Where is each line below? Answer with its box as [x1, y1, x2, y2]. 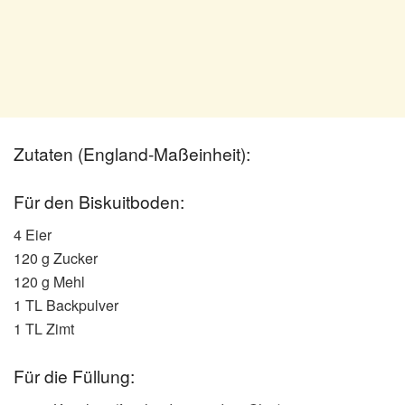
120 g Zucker [14, 247, 98, 268]
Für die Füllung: [14, 363, 135, 389]
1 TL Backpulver [14, 294, 118, 316]
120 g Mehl [14, 270, 85, 292]
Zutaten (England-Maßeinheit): [14, 140, 250, 165]
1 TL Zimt [14, 317, 74, 339]
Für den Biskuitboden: [14, 189, 184, 214]
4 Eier [14, 223, 52, 245]
